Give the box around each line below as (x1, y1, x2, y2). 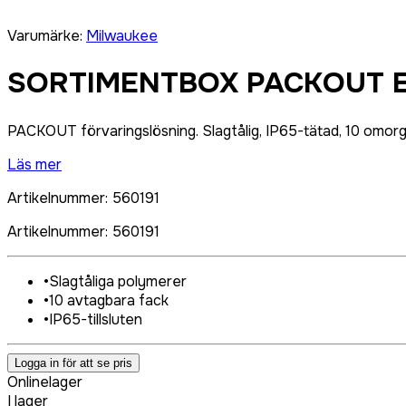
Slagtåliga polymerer (49, 271, 187, 291)
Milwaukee (86, 25, 158, 45)
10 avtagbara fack (49, 290, 169, 310)
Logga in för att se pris (14, 355, 132, 370)
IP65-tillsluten (49, 309, 142, 329)
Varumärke (7, 25, 80, 45)
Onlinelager (7, 372, 82, 391)
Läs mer (7, 154, 62, 174)
